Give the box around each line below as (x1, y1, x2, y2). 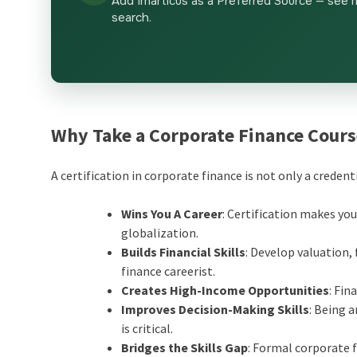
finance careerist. (121, 263, 216, 280)
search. (112, 10, 152, 26)
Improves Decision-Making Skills (121, 301, 310, 318)
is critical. (121, 320, 174, 337)
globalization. (121, 225, 199, 241)
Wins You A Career (121, 206, 223, 222)
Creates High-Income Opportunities (121, 282, 330, 299)
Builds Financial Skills (121, 244, 246, 261)
